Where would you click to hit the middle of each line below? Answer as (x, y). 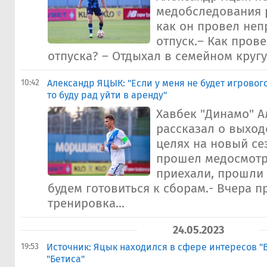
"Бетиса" (66, 259)
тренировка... (86, 204)
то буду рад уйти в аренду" (107, 95)
